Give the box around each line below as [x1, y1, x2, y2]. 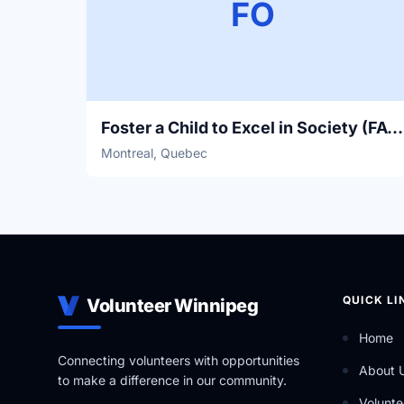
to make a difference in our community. [58, 372, 287, 388]
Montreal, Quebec [101, 145, 207, 161]
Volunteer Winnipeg [87, 295, 258, 317]
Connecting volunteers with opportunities [58, 353, 299, 368]
